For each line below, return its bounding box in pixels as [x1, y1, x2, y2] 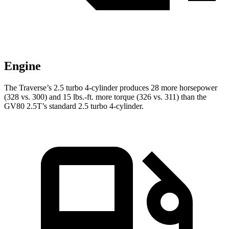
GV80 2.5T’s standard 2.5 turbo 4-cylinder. [4, 102, 144, 111]
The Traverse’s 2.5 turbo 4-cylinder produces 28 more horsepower [4, 83, 217, 93]
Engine [4, 59, 41, 73]
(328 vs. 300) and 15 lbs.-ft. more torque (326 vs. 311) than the [4, 93, 207, 102]
